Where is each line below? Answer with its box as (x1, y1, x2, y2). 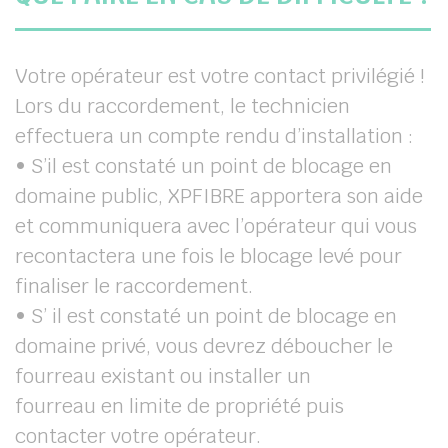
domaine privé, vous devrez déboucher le (15, 333, 393, 359)
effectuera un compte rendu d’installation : (15, 123, 414, 149)
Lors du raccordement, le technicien (15, 93, 350, 119)
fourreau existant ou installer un (15, 363, 311, 389)
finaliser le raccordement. (15, 273, 253, 299)
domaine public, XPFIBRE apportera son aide (15, 183, 423, 209)
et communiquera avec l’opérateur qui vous (15, 213, 417, 239)
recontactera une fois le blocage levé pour (15, 243, 402, 269)
